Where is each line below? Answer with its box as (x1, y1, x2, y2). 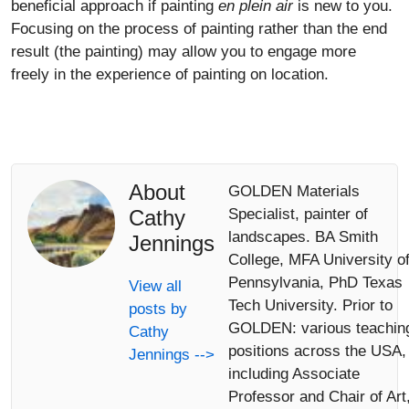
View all (129, 277, 182, 295)
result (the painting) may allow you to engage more (11, 43, 356, 61)
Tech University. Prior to (228, 296, 393, 314)
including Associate (228, 364, 360, 383)
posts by (129, 299, 187, 318)
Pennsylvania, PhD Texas (228, 273, 403, 291)
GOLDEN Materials (228, 182, 360, 200)
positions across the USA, (228, 341, 406, 360)
